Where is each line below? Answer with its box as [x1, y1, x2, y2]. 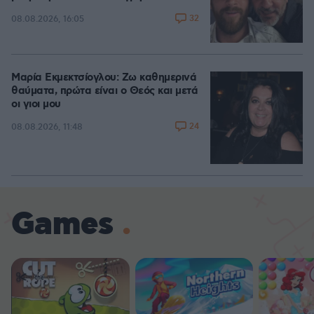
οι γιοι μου [11, 97, 61, 111]
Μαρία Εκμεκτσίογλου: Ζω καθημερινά [11, 71, 196, 85]
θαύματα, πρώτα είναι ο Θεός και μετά [11, 84, 198, 98]
